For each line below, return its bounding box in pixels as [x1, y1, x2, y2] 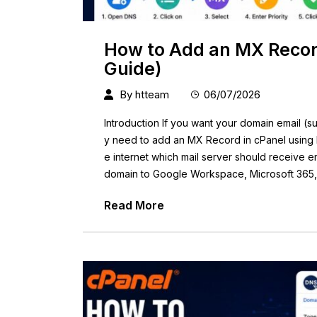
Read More [104, 198, 164, 213]
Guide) [104, 58, 161, 80]
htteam [135, 88, 169, 102]
